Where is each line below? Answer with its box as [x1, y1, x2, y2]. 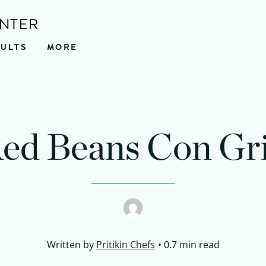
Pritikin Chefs [96, 238, 155, 251]
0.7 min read [163, 238, 220, 251]
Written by [46, 238, 96, 251]
